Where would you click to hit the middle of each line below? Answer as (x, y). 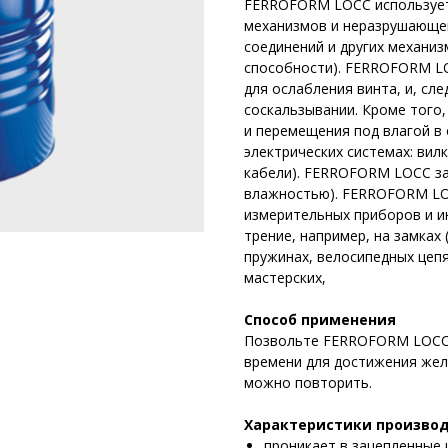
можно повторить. (308, 382)
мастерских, (285, 277)
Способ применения (320, 319)
